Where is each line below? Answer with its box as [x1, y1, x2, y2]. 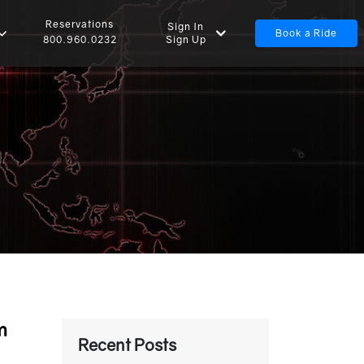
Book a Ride [275, 26, 337, 39]
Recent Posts [78, 335, 176, 354]
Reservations [45, 18, 115, 30]
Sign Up [165, 32, 206, 45]
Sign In [167, 19, 205, 32]
